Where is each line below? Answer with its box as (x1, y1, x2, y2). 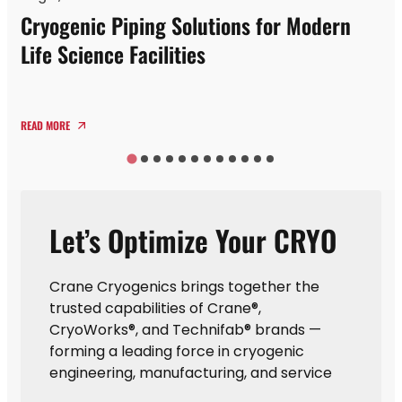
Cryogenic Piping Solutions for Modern (21, 8, 351, 41)
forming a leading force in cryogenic (49, 340, 304, 362)
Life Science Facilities (21, 37, 205, 70)
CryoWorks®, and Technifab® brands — (49, 319, 321, 340)
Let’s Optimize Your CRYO (49, 218, 336, 261)
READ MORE (21, 117, 73, 133)
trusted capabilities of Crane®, (49, 297, 261, 319)
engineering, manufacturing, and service (49, 362, 332, 383)
